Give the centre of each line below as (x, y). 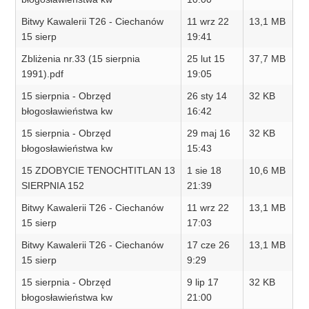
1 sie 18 (205, 171)
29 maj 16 (209, 133)
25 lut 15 (206, 59)
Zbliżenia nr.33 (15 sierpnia (81, 59)
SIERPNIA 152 (53, 186)
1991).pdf (43, 74)
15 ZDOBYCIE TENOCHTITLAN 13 (99, 171)
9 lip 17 (203, 282)
